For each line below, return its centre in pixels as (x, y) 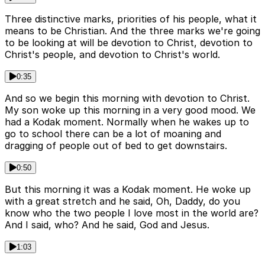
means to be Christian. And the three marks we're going (132, 31)
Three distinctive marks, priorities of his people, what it (131, 19)
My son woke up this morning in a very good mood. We (130, 110)
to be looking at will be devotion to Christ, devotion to (129, 43)
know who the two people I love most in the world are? (132, 213)
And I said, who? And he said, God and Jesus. (107, 225)
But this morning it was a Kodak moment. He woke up (128, 190)
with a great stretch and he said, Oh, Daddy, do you (122, 201)
